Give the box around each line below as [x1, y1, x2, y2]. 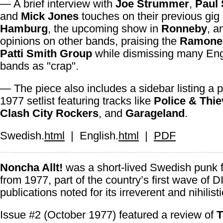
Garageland [125, 107, 185, 119]
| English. [65, 129, 118, 142]
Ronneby [161, 22, 207, 35]
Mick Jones [21, 10, 79, 22]
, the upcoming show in [48, 22, 161, 35]
